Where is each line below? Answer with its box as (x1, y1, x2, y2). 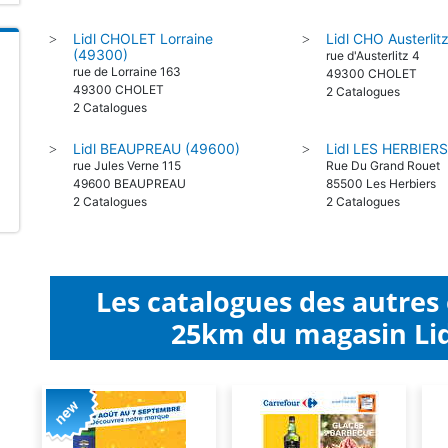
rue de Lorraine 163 (73, 64, 181, 79)
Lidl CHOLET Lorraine (73, 30, 213, 47)
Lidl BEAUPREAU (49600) (73, 140, 240, 157)
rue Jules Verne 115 (73, 158, 181, 173)
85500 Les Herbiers (326, 176, 437, 191)
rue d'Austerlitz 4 (326, 48, 421, 63)
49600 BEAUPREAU (73, 176, 186, 191)
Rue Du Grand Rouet (326, 158, 441, 173)
